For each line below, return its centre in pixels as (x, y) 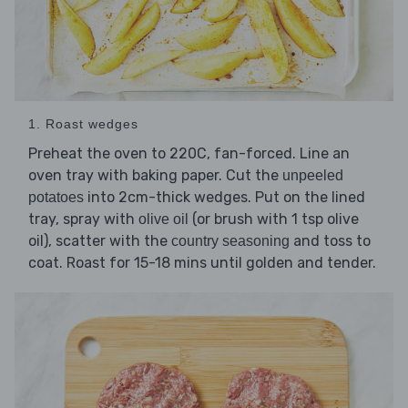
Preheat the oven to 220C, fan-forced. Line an (189, 153)
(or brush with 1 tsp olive (274, 219)
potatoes (56, 197)
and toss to (330, 240)
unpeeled (313, 175)
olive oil (163, 219)
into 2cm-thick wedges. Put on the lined (224, 197)
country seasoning (230, 240)
